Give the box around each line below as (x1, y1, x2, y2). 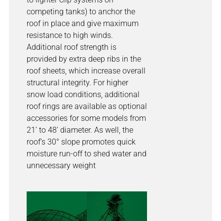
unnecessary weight (27, 160, 96, 170)
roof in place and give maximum (27, 18, 139, 28)
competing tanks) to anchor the (27, 6, 135, 16)
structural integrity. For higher (27, 77, 128, 87)
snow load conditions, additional (27, 89, 140, 99)
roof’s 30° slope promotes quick (27, 137, 136, 147)
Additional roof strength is (27, 42, 116, 52)
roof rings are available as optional (27, 101, 147, 111)
